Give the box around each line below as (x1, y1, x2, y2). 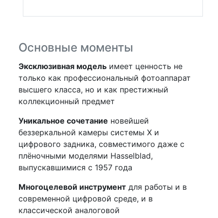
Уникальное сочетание (18, 116, 108, 126)
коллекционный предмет (18, 96, 115, 106)
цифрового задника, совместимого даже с (18, 139, 184, 149)
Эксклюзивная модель (18, 61, 107, 71)
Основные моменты (18, 40, 133, 54)
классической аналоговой (18, 205, 120, 215)
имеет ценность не (107, 61, 182, 71)
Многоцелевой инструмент (18, 182, 126, 192)
